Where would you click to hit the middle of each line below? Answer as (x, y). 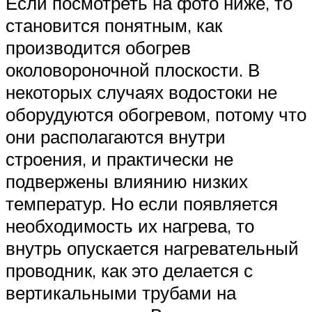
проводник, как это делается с (129, 270)
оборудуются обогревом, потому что (156, 114)
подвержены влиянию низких (127, 181)
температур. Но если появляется (142, 203)
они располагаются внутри (116, 136)
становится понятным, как (114, 25)
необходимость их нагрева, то (130, 225)
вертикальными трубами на (121, 292)
